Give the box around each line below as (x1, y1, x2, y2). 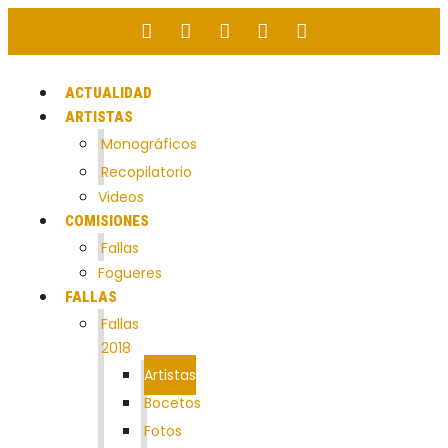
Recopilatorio (101, 161, 192, 182)
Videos (98, 186, 144, 207)
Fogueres (98, 262, 162, 283)
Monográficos (101, 133, 197, 154)
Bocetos (144, 392, 201, 413)
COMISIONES (65, 211, 149, 230)
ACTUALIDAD (65, 83, 152, 102)
